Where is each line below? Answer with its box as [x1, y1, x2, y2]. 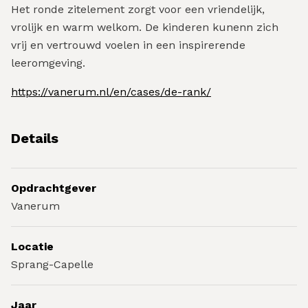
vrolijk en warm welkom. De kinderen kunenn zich [11, 20, 278, 34]
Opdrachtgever [11, 181, 96, 195]
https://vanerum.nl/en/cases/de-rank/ [11, 85, 211, 98]
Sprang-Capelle [11, 257, 93, 271]
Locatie [11, 239, 54, 253]
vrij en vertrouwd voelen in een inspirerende [11, 38, 245, 52]
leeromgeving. [11, 56, 85, 69]
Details [11, 129, 58, 146]
